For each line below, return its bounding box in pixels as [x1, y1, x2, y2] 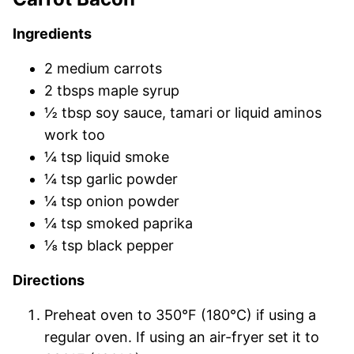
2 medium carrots [44, 59, 162, 77]
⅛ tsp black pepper [44, 236, 174, 254]
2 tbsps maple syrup [44, 81, 179, 99]
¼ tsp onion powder [44, 192, 179, 209]
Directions [13, 271, 88, 288]
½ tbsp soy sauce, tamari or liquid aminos [44, 104, 322, 121]
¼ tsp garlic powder [44, 170, 178, 187]
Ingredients [13, 24, 92, 42]
